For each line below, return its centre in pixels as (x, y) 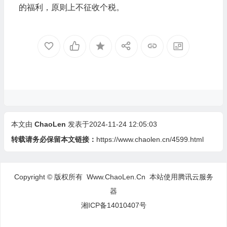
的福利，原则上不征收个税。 (71, 7)
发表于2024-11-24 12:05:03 (112, 124)
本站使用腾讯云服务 (181, 177)
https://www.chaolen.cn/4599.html (150, 139)
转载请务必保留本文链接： (53, 139)
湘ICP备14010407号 (113, 205)
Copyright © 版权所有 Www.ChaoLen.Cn (82, 177)
